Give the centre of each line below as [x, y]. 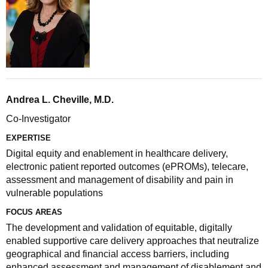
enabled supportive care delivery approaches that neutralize [133, 241]
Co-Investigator [38, 119]
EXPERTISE [28, 138]
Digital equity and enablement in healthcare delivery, [117, 153]
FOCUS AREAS [34, 212]
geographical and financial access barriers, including [118, 254]
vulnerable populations [54, 193]
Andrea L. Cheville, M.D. [60, 100]
